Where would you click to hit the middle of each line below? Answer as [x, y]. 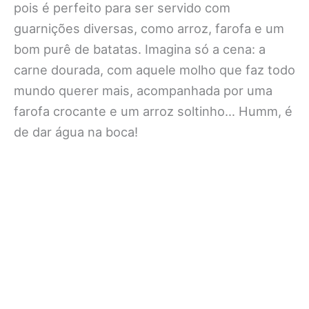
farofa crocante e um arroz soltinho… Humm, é [153, 111]
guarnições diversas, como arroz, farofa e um [149, 29]
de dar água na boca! [76, 132]
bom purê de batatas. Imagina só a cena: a [140, 49]
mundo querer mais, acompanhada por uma [143, 91]
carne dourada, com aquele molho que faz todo [154, 70]
